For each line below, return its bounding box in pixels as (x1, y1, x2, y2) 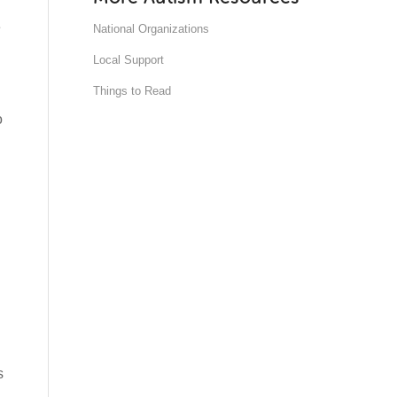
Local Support (93, 53, 165, 66)
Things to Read (93, 84, 172, 97)
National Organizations (93, 22, 210, 35)
